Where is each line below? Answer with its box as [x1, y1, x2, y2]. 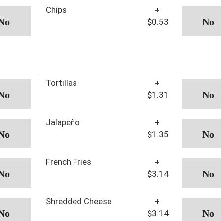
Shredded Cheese [45, 196, 111, 206]
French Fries [45, 156, 91, 167]
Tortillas [45, 77, 77, 88]
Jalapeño [45, 117, 80, 127]
